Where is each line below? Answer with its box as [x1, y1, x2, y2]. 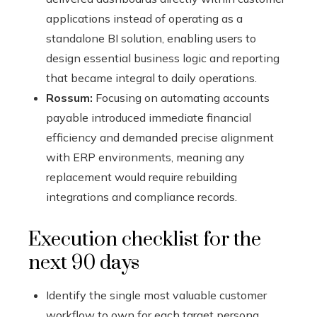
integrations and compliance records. [46, 190, 237, 204]
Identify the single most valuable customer [46, 288, 267, 303]
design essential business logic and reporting [46, 51, 279, 66]
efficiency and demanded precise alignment [46, 130, 274, 145]
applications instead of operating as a [46, 11, 243, 26]
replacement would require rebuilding [46, 170, 237, 185]
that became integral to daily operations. [46, 71, 257, 86]
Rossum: [46, 91, 93, 105]
